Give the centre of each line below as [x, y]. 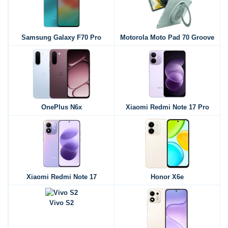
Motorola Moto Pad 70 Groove [167, 37]
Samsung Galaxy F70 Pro [61, 37]
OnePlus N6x [61, 107]
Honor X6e [167, 177]
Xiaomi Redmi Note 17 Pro [167, 107]
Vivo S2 [61, 203]
